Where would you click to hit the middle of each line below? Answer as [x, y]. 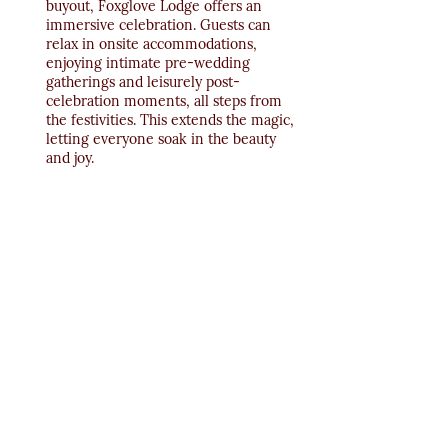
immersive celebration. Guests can [160, 25]
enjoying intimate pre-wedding [150, 63]
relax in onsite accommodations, [153, 44]
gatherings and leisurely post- [143, 82]
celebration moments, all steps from [166, 101]
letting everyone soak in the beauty [163, 139]
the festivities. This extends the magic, [172, 120]
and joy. [70, 158]
